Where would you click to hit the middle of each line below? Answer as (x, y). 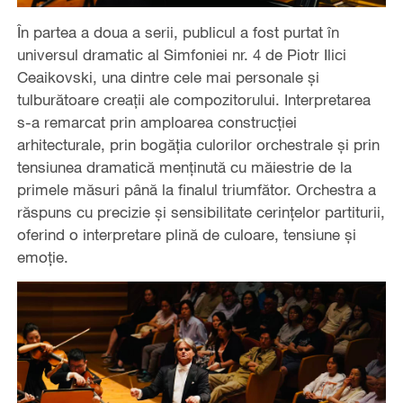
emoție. (45, 256)
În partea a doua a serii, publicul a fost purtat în (178, 31)
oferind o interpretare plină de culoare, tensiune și (186, 234)
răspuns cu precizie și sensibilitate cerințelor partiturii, (201, 211)
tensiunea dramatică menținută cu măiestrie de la (184, 166)
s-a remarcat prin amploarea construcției (157, 121)
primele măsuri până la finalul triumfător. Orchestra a (196, 189)
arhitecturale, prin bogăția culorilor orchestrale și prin (198, 144)
